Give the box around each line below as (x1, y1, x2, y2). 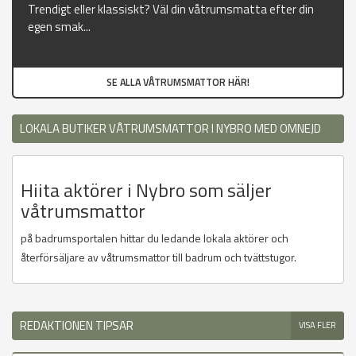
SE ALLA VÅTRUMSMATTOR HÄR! (106, 75, 250, 91)
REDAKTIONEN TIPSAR (20, 316, 133, 335)
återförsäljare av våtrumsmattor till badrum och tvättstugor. (21, 249, 296, 266)
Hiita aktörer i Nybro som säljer (21, 176, 272, 205)
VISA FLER (299, 319, 336, 332)
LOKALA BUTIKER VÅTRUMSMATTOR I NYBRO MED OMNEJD (20, 119, 321, 138)
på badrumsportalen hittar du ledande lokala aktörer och (21, 230, 288, 247)
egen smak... (28, 17, 91, 37)
